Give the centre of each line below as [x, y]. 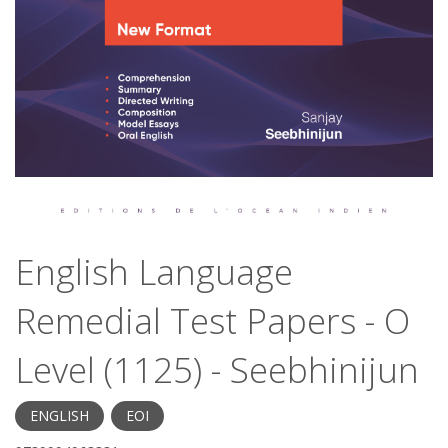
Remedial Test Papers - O [212, 320]
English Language [154, 271]
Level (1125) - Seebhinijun [217, 369]
